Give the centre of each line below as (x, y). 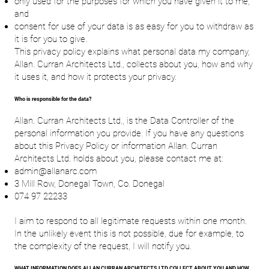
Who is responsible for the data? (53, 99)
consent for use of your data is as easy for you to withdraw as (134, 27)
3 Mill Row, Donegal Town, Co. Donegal (89, 184)
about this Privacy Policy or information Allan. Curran (116, 146)
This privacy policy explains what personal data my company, (132, 52)
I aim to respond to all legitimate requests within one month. (130, 221)
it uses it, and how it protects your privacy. (95, 77)
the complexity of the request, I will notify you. (103, 246)
